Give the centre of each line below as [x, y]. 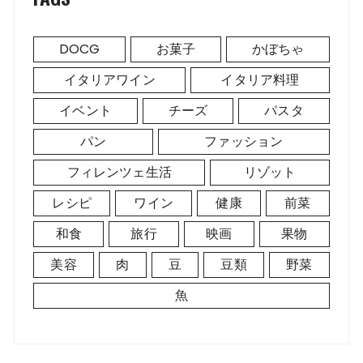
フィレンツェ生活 [119, 172]
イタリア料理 [260, 79]
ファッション [244, 141]
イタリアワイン [109, 79]
